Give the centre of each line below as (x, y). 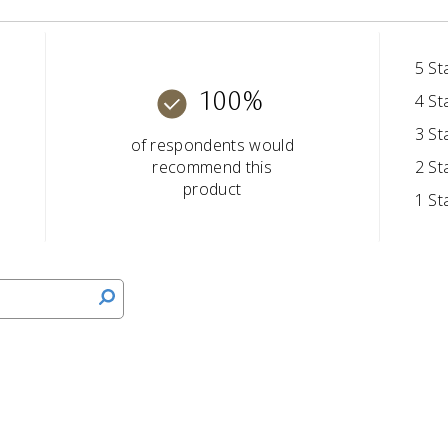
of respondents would (212, 145)
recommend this (212, 167)
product (212, 189)
